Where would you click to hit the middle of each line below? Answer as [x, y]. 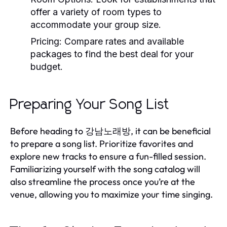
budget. [47, 66]
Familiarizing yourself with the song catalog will [105, 169]
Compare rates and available [123, 41]
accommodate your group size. [96, 24]
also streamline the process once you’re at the [103, 181]
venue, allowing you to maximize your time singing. [111, 194]
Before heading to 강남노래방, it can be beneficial [110, 131]
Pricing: [46, 41]
